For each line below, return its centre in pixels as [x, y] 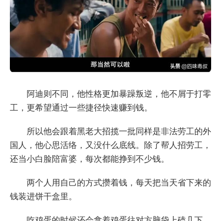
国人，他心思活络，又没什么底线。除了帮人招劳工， [110, 146]
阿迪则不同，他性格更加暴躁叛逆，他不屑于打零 [119, 94]
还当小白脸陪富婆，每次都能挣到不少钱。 [90, 159]
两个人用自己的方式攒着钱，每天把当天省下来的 [119, 183]
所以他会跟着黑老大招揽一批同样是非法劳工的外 [119, 132]
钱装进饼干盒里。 [43, 197]
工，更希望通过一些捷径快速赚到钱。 [81, 108]
